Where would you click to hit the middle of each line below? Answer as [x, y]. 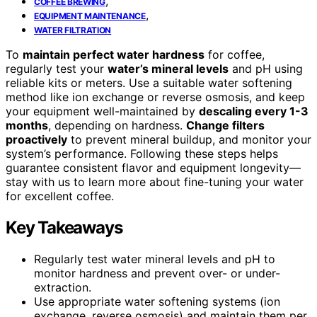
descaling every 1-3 [254, 111]
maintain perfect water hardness [114, 54]
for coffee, [235, 54]
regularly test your [57, 68]
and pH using [266, 68]
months [27, 125]
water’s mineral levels [168, 68]
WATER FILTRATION [73, 30]
